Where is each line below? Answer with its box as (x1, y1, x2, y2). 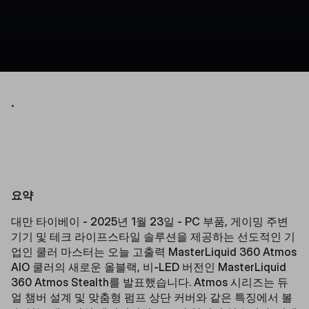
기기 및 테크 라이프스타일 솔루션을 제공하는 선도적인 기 (11, 229, 295, 243)
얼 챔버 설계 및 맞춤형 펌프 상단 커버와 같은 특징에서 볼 (11, 290, 292, 304)
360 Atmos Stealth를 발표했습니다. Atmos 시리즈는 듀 (11, 275, 288, 289)
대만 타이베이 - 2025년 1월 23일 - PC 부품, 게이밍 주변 (11, 214, 288, 228)
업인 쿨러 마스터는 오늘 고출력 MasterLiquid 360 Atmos (11, 244, 297, 259)
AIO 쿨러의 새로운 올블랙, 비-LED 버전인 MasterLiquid (11, 259, 286, 274)
